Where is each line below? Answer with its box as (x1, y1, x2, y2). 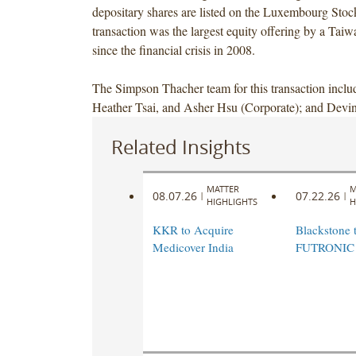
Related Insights (110, 133, 250, 160)
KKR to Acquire (152, 222, 234, 238)
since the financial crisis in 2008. (91, 41, 255, 58)
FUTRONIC (295, 239, 354, 256)
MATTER (206, 183, 239, 195)
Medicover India (152, 239, 234, 256)
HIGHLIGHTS (206, 195, 257, 208)
